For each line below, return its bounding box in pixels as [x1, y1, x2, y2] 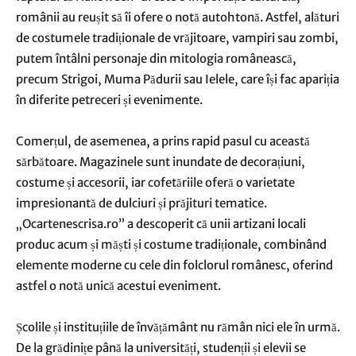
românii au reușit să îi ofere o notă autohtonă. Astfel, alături [16, 10, 339, 25]
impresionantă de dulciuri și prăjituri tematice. [16, 195, 267, 211]
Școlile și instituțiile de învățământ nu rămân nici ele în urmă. [16, 319, 340, 335]
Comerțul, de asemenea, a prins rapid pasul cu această [16, 133, 310, 149]
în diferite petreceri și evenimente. [16, 92, 203, 107]
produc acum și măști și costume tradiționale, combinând [16, 237, 327, 252]
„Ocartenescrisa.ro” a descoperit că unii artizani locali [16, 216, 306, 231]
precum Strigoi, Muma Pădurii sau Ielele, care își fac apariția [16, 72, 339, 87]
